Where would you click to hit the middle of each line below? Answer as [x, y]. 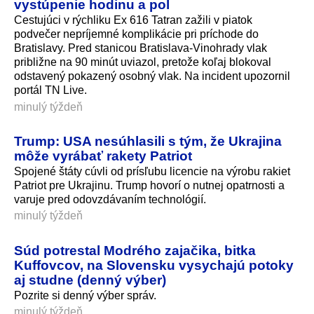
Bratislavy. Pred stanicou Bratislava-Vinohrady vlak [141, 48]
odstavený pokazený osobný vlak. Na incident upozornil [152, 76]
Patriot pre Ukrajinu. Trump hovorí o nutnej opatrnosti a [149, 186]
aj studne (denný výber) [90, 280]
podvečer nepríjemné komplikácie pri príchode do [136, 34]
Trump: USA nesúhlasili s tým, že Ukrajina [148, 141]
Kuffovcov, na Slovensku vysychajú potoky [154, 265]
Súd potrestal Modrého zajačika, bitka [135, 251]
